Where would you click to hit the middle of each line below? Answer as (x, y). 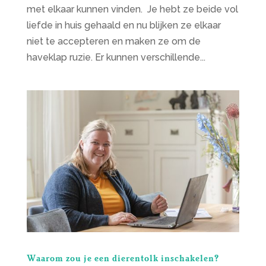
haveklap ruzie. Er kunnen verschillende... (116, 57)
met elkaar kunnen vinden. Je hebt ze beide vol (132, 9)
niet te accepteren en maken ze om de (113, 41)
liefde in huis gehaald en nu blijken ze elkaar (123, 25)
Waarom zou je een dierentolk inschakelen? (123, 257)
